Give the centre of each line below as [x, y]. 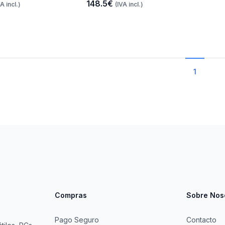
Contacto [202, 220]
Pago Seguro [77, 220]
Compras [71, 195]
